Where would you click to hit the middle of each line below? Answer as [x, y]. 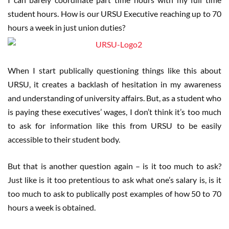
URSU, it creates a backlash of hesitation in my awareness [114, 84]
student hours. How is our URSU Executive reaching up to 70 [114, 14]
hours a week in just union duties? [66, 28]
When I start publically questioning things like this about [114, 71]
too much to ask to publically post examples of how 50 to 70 [114, 194]
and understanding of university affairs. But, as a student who [114, 98]
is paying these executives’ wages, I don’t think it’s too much [114, 112]
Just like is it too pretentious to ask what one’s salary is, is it [114, 180]
